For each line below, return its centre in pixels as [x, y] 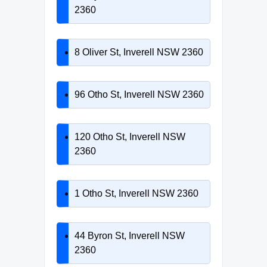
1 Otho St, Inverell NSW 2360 [136, 193]
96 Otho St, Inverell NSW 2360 [139, 94]
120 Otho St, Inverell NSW [130, 136]
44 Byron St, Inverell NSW [130, 235]
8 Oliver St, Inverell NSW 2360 [139, 52]
